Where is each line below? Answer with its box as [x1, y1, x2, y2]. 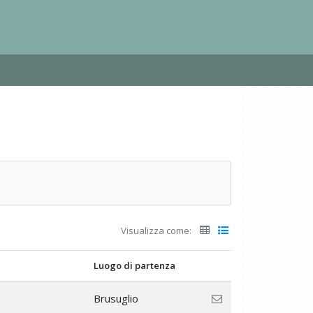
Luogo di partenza [94, 259, 175, 272]
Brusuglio [94, 291, 138, 305]
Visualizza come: [121, 224, 191, 237]
